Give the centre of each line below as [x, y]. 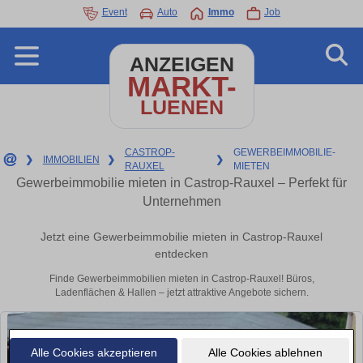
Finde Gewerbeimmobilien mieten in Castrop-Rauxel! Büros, [181, 279]
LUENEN [181, 107]
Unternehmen [181, 201]
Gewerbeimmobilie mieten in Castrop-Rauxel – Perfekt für [181, 183]
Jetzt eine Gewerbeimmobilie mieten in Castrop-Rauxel [181, 237]
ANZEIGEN [181, 64]
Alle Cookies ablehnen [265, 352]
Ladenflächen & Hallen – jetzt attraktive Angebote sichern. [181, 293]
